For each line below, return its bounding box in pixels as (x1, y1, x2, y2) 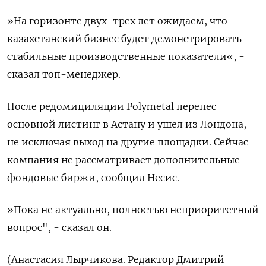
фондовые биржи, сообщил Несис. (7, 172, 179, 184)
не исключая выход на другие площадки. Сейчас (7, 136, 248, 148)
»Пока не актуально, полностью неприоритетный (7, 204, 259, 216)
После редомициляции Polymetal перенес (7, 100, 216, 113)
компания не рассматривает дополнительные (7, 154, 240, 166)
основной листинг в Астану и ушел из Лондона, (7, 118, 246, 131)
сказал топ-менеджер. (7, 68, 121, 81)
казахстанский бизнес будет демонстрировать (7, 33, 242, 45)
